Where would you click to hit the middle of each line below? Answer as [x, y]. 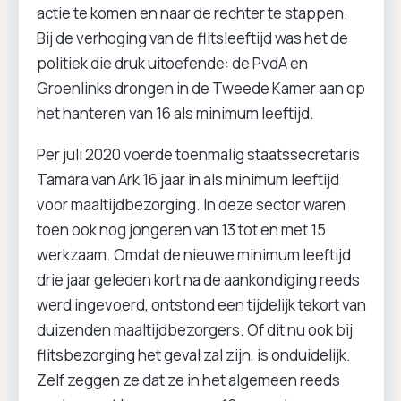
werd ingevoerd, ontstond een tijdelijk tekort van [201, 305]
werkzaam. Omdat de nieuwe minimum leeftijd [194, 255]
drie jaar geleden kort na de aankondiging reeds [198, 280]
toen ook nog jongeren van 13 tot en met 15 [181, 230]
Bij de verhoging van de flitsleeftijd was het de [192, 38]
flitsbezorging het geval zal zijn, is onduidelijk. [194, 355]
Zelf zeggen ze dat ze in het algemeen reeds [188, 380]
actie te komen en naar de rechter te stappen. [192, 13]
